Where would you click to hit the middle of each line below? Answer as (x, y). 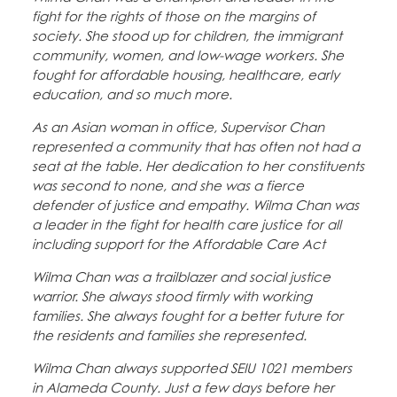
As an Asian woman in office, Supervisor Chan (178, 127)
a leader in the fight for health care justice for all (187, 225)
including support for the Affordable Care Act (179, 244)
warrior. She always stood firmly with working (172, 296)
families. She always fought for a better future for (187, 316)
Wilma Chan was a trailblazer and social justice (181, 277)
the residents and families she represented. (169, 335)
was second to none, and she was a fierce (168, 186)
